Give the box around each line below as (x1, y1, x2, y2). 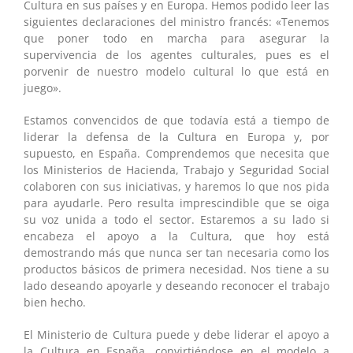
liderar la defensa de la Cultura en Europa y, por (24, 128, 329, 144)
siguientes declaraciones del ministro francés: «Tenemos (24, 13, 329, 29)
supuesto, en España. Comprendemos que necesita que (24, 145, 329, 161)
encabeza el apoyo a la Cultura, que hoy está (24, 228, 329, 243)
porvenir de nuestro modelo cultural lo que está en (24, 63, 329, 79)
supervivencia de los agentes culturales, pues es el (24, 46, 329, 62)
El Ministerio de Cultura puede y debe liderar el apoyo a (24, 326, 329, 342)
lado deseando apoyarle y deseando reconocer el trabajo (24, 277, 329, 293)
